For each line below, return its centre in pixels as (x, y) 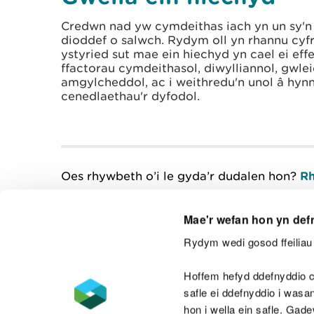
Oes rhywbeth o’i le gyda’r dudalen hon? (180, 176)
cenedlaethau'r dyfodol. (130, 96)
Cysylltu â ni (266, 255)
